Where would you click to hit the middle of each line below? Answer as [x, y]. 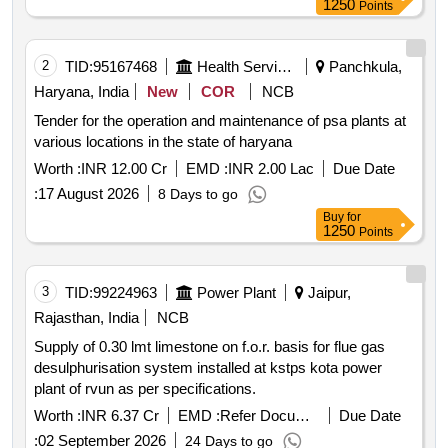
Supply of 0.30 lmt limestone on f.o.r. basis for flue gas [209, 347]
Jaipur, [327, 293]
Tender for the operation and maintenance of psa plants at [220, 121]
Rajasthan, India [86, 318]
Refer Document [302, 416]
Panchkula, [363, 67]
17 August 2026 [88, 194]
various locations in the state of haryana [163, 142]
